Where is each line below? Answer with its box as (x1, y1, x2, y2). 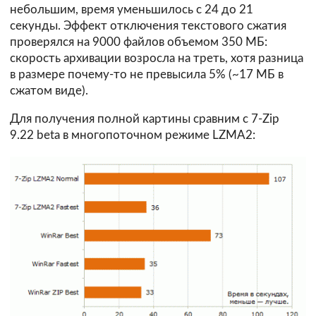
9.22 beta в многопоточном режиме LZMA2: (10, 128, 255, 141)
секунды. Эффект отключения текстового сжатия (10, 19, 286, 32)
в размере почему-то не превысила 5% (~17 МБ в (10, 68, 284, 80)
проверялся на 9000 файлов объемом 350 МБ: (10, 35, 267, 48)
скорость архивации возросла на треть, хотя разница (10, 51, 303, 64)
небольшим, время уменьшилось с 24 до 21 (10, 3, 253, 16)
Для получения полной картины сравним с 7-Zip (10, 112, 279, 125)
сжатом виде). (10, 84, 88, 97)
